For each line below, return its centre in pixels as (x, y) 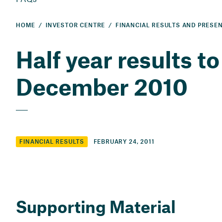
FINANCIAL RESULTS (52, 142)
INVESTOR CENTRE (76, 26)
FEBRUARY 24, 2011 (124, 142)
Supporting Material (96, 207)
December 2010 (102, 86)
